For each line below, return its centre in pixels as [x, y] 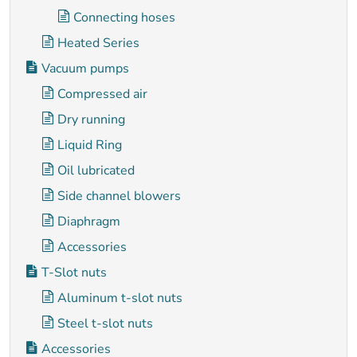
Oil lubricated [96, 171]
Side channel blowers [119, 196]
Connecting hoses [124, 18]
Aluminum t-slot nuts [120, 298]
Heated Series [98, 43]
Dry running [91, 120]
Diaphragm [89, 222]
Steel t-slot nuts [105, 324]
